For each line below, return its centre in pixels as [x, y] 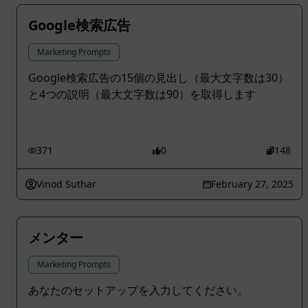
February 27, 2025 [252, 184]
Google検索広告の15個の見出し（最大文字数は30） [158, 78]
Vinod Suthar [66, 184]
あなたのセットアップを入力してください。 [138, 290]
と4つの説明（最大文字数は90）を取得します [142, 94]
